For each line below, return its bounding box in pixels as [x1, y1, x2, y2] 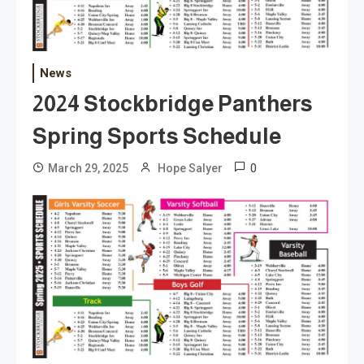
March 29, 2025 [48, 162, 128, 175]
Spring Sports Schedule [32, 124, 281, 149]
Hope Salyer [158, 162, 223, 175]
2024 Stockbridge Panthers [32, 92, 313, 117]
